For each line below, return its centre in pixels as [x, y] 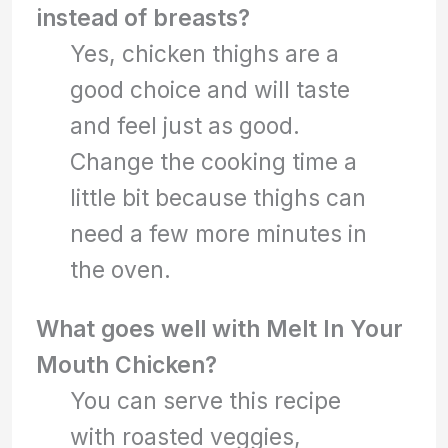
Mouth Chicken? [127, 365]
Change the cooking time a [214, 162]
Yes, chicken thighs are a [205, 54]
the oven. [121, 270]
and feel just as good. [185, 126]
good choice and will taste [210, 90]
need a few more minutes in [219, 234]
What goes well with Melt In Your [220, 329]
